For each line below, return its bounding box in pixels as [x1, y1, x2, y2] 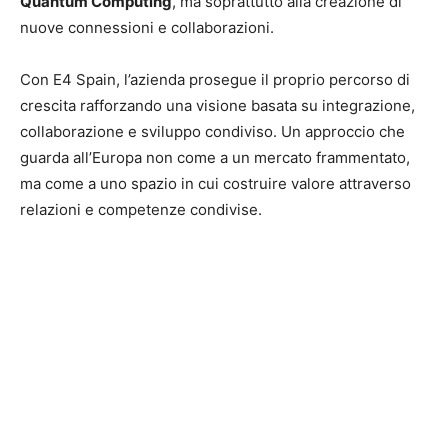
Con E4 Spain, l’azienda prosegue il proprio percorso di [20, 69, 410, 89]
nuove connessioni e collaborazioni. [20, 17, 274, 37]
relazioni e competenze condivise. [20, 199, 262, 219]
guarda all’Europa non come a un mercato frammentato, [20, 147, 410, 167]
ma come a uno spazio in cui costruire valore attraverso [20, 173, 411, 193]
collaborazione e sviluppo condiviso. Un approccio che [20, 121, 405, 141]
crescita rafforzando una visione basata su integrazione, [20, 95, 415, 115]
